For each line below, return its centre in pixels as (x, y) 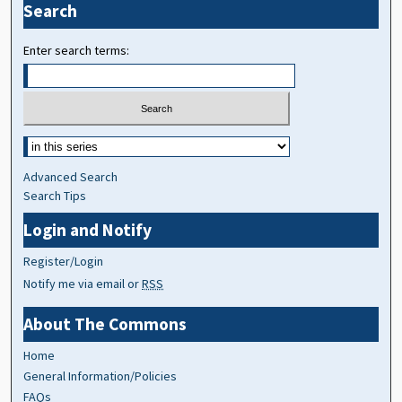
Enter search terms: (77, 50)
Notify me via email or (83, 284)
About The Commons (105, 324)
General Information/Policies (100, 376)
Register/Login (64, 262)
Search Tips (55, 196)
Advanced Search (71, 177)
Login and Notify (88, 230)
